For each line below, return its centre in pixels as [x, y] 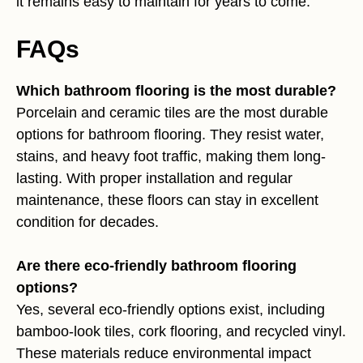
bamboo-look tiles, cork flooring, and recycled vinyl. [181, 331]
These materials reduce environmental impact [164, 353]
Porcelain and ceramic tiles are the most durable [172, 113]
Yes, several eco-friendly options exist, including [171, 310]
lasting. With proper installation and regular [154, 178]
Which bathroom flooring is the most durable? [176, 91]
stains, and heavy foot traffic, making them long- [171, 156]
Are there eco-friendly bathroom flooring [156, 266]
